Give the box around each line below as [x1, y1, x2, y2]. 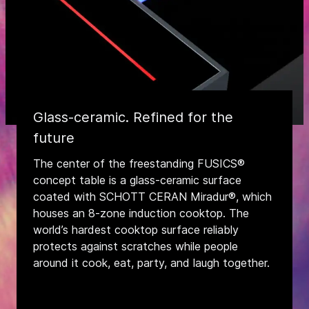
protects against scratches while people [33, 239, 238, 253]
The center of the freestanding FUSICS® [33, 157, 245, 170]
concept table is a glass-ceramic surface [33, 173, 241, 187]
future [33, 130, 74, 146]
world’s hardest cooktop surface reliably [33, 223, 239, 237]
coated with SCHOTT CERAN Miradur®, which [33, 190, 272, 203]
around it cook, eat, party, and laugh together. [33, 256, 270, 270]
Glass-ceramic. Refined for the [33, 109, 233, 126]
